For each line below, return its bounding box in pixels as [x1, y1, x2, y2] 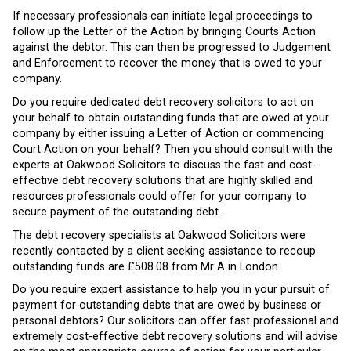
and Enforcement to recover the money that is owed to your [13, 56, 322, 71]
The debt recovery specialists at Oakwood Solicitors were [13, 228, 306, 242]
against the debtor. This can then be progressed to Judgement [13, 41, 331, 55]
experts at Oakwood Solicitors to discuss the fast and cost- [13, 158, 316, 172]
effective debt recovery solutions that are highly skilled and [13, 174, 313, 188]
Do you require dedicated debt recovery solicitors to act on [13, 96, 313, 110]
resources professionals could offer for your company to [13, 190, 306, 204]
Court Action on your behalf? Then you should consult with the [13, 143, 333, 157]
